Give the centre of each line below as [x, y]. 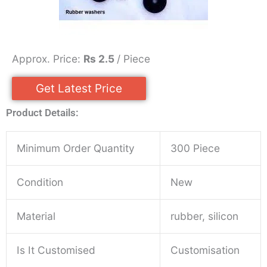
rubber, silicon [205, 216]
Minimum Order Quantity [76, 148]
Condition [40, 182]
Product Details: [42, 113]
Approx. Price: [48, 59]
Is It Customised [56, 250]
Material [36, 216]
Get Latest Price [79, 89]
